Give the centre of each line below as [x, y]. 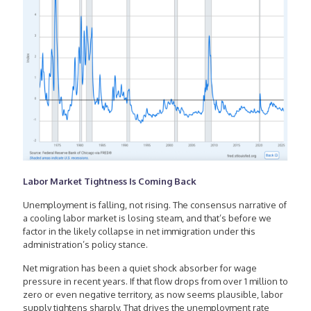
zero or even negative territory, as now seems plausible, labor [153, 295]
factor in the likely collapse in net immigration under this [139, 232]
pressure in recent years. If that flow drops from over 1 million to [155, 281]
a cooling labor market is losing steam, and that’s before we [147, 218]
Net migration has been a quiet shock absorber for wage [140, 268]
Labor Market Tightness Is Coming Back [110, 182]
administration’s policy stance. [85, 245]
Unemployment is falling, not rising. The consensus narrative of [155, 205]
